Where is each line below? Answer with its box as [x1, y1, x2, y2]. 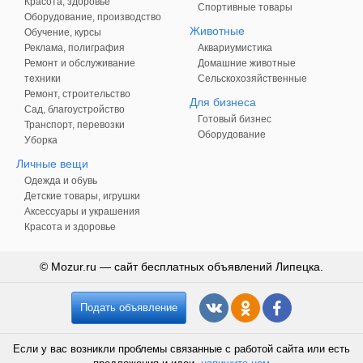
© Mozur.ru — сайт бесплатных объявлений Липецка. [40, 260, 323, 273]
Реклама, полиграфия [24, 42, 125, 53]
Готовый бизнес [198, 113, 271, 125]
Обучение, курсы [24, 27, 101, 38]
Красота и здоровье [24, 221, 116, 233]
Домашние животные [198, 58, 296, 69]
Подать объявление [80, 301, 177, 314]
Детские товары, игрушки [24, 190, 140, 202]
